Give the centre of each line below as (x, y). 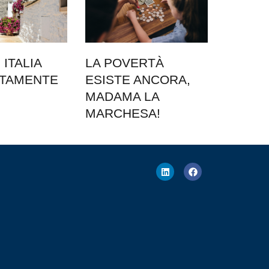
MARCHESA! (123, 113)
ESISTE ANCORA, (138, 80)
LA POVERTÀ (125, 63)
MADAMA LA (122, 97)
